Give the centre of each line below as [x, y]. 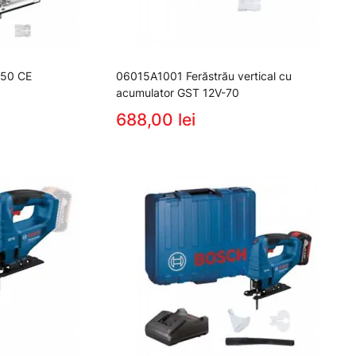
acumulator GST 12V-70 [178, 92]
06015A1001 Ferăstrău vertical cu [204, 75]
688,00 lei [156, 119]
